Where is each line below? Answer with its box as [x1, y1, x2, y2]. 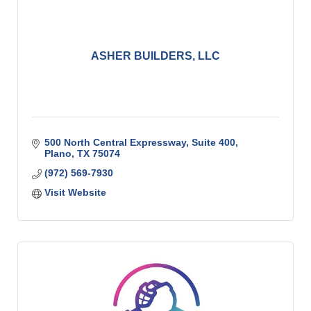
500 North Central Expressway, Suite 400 [44, 137, 235, 149]
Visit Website [44, 187, 106, 199]
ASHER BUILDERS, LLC [91, 50, 220, 62]
